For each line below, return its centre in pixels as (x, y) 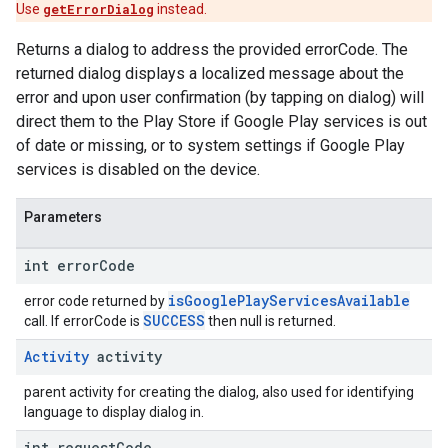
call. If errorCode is (83, 321)
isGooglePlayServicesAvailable (289, 300)
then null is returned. (270, 321)
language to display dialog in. (114, 412)
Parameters (63, 217)
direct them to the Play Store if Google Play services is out (221, 121)
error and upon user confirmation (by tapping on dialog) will (220, 97)
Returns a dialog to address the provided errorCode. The (212, 49)
